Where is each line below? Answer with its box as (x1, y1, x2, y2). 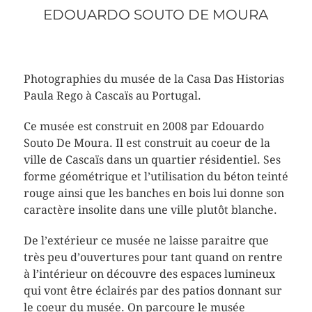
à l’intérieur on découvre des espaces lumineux (23, 267, 275, 281)
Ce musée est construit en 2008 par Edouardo (23, 119, 264, 133)
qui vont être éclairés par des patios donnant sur (23, 283, 282, 297)
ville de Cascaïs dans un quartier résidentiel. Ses (23, 153, 281, 166)
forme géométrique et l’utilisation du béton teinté (23, 169, 288, 183)
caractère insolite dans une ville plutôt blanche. (23, 203, 277, 217)
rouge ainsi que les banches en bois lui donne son (23, 186, 284, 200)
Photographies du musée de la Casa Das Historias (23, 72, 284, 86)
